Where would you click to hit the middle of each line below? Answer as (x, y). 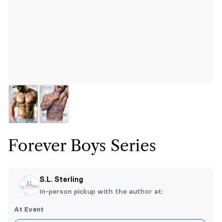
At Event (29, 209)
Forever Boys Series (82, 145)
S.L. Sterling (61, 179)
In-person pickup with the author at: (101, 191)
